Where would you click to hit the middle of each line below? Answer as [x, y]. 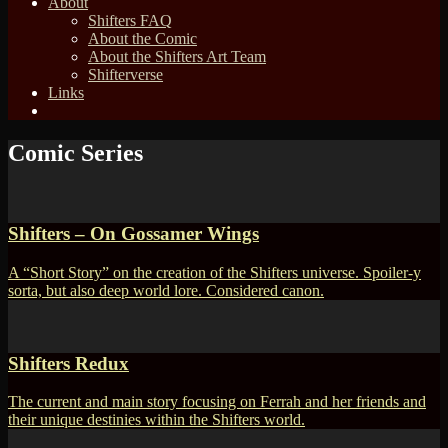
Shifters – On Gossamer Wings [133, 234]
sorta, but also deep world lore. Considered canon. [166, 290]
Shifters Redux [68, 363]
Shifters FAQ [130, 20]
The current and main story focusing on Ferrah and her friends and [217, 402]
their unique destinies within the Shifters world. [156, 420]
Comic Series [75, 152]
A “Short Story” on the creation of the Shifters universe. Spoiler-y [214, 272]
